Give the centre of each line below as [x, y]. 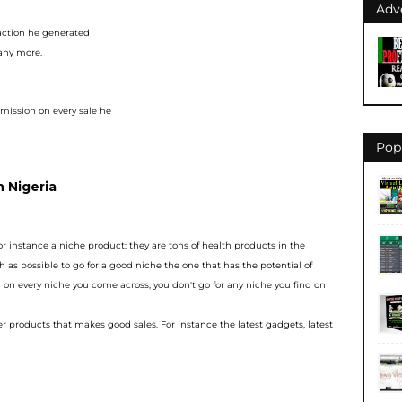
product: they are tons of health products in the [197, 245]
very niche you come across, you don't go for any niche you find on [175, 285]
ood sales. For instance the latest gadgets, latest [223, 324]
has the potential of [268, 265]
